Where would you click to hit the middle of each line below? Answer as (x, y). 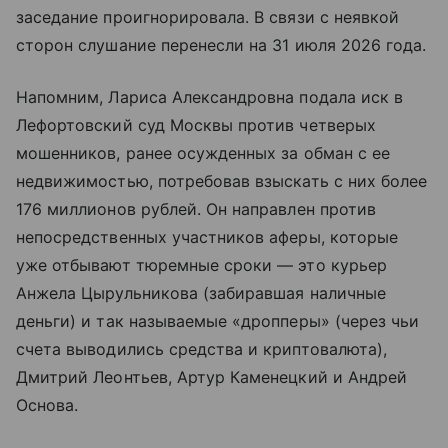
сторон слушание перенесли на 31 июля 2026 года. (221, 45)
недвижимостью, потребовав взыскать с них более (222, 181)
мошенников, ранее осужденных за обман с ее (203, 153)
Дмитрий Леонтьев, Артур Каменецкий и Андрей (212, 377)
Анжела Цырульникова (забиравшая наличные (201, 293)
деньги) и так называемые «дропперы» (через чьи (218, 321)
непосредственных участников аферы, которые (207, 237)
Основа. (50, 405)
